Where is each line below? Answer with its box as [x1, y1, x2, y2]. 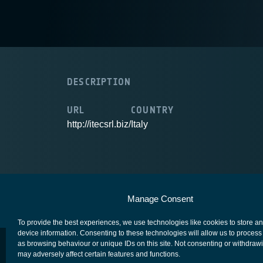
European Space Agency [67, 189, 159, 200]
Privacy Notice [187, 189, 240, 200]
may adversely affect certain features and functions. [18, 250, 180, 258]
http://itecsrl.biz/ [67, 119, 131, 129]
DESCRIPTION [67, 76, 131, 87]
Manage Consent [127, 194, 193, 204]
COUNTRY [131, 104, 174, 116]
